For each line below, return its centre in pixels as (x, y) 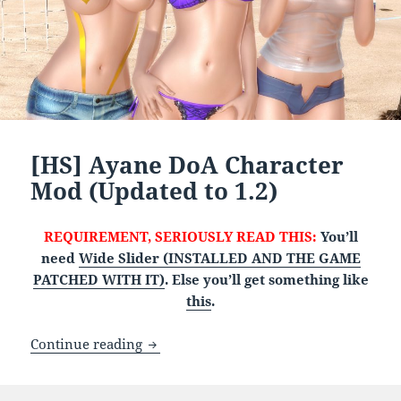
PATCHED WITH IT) (98, 279)
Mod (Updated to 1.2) (154, 190)
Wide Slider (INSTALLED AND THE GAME (219, 257)
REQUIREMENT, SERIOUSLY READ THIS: (180, 236)
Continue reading (89, 343)
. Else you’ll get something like (266, 279)
